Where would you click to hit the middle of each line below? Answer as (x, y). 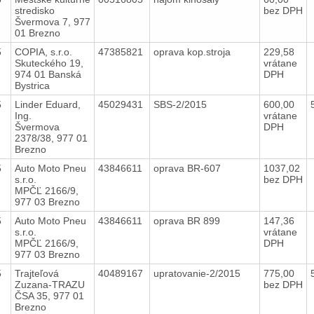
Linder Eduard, (47, 104)
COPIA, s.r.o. (43, 52)
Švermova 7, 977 (52, 21)
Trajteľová (36, 273)
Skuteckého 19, (49, 63)
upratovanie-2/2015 (198, 273)
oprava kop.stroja (193, 52)
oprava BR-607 (188, 168)
